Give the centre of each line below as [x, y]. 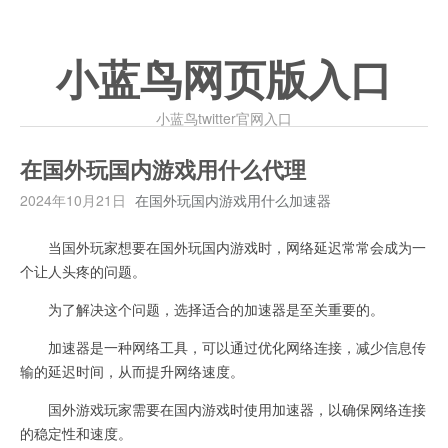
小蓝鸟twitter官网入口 [224, 118]
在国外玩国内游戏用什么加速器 [233, 200]
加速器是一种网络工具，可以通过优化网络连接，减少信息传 [223, 347]
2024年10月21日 [73, 200]
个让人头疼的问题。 [83, 271]
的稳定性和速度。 [76, 433]
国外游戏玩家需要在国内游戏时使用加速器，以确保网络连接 [223, 409]
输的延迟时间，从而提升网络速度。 [132, 371]
